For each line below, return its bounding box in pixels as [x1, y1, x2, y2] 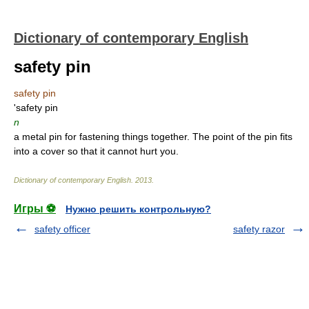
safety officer [34, 223, 90, 235]
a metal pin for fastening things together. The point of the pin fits [14, 131, 292, 142]
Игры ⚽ [14, 203, 56, 215]
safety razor [233, 223, 285, 235]
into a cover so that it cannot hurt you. [14, 146, 179, 157]
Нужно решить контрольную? [66, 203, 211, 215]
